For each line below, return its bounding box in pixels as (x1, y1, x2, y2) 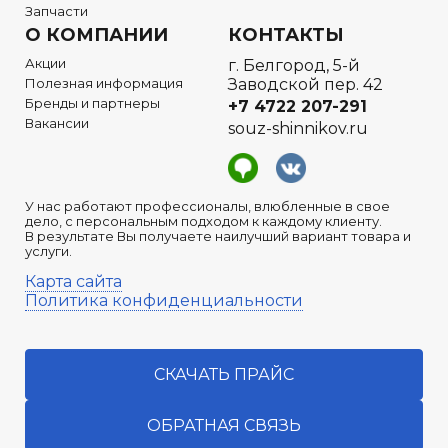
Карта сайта (25, 272, 122, 292)
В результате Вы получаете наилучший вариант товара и (25, 228, 411, 245)
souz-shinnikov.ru (228, 119, 368, 139)
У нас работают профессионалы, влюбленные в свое (25, 198, 390, 215)
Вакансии (25, 115, 89, 132)
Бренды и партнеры (25, 95, 160, 112)
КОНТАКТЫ (228, 24, 344, 47)
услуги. (25, 243, 72, 260)
